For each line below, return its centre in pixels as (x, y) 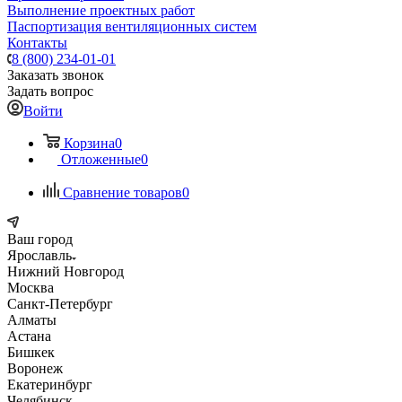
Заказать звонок (56, 75)
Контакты (37, 43)
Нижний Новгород (66, 271)
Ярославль (39, 255)
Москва (31, 288)
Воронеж (35, 368)
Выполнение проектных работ (101, 10)
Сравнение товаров (122, 192)
